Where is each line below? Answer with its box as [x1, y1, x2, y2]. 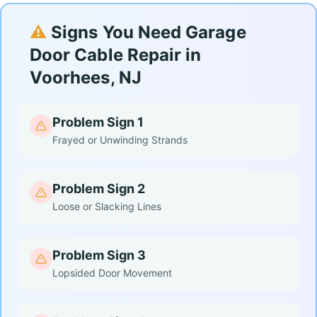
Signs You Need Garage [47, 22, 246, 42]
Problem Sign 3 [52, 248, 146, 263]
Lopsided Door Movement [52, 267, 172, 279]
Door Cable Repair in [30, 45, 202, 65]
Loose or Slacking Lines [52, 200, 161, 212]
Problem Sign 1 [52, 115, 144, 129]
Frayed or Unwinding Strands [52, 134, 188, 146]
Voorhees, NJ [30, 67, 142, 88]
